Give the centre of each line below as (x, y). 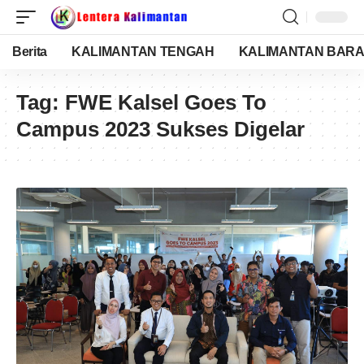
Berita (30, 52)
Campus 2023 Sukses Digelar (160, 129)
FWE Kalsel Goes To (166, 102)
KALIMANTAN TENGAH (143, 52)
